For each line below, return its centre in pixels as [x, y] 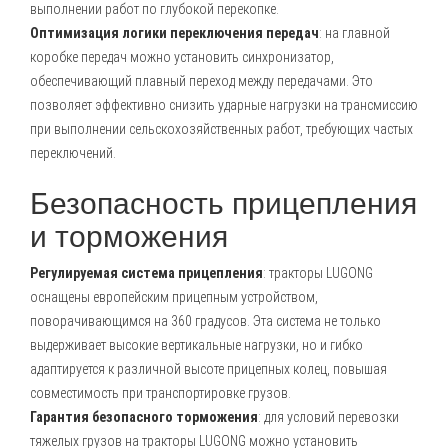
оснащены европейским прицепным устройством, [174, 297]
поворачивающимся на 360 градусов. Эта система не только [205, 321]
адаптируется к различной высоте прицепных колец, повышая [208, 369]
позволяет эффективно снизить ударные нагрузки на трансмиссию [224, 105]
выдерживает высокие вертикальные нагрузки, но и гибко [196, 345]
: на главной [354, 33]
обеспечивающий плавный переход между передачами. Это [201, 81]
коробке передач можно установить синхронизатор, [182, 57]
